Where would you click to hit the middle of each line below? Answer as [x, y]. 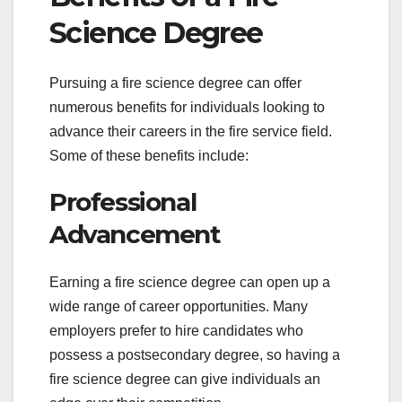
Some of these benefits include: [149, 156]
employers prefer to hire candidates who [176, 331]
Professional [123, 202]
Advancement [135, 235]
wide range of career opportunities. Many [179, 307]
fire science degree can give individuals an [185, 380]
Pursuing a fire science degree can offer [175, 83]
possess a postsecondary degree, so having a [195, 355]
